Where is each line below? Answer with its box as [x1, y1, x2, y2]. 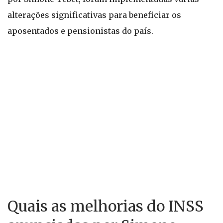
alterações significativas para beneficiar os [7, 10, 181, 20]
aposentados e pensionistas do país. [7, 26, 153, 36]
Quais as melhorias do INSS [7, 197, 204, 216]
